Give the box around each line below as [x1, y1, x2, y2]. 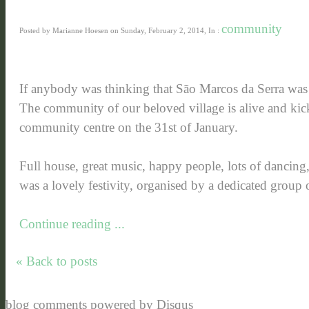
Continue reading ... [19, 216, 125, 231]
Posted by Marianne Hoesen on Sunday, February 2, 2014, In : [19, 26, 221, 34]
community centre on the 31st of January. [19, 119, 238, 134]
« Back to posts [16, 253, 97, 268]
